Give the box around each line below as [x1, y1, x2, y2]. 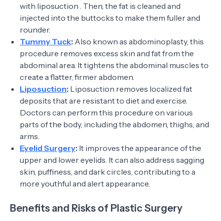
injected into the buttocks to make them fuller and [20, 13, 200, 23]
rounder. [20, 25, 50, 35]
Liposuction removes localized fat [69, 84, 192, 94]
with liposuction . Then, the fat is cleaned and [20, 1, 181, 11]
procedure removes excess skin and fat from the [20, 48, 194, 58]
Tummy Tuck [20, 37, 71, 46]
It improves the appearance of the [77, 143, 201, 153]
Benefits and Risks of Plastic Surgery [10, 202, 183, 214]
